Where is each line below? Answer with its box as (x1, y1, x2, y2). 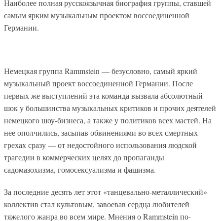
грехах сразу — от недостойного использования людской (4, 140, 197, 150)
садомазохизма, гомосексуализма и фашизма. (4, 164, 156, 175)
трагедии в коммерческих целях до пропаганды (4, 152, 164, 163)
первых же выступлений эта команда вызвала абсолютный (4, 90, 203, 101)
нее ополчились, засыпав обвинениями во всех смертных (4, 127, 198, 138)
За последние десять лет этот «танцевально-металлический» (4, 186, 207, 197)
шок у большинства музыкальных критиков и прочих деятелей (4, 103, 216, 113)
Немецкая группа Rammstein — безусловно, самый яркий (4, 66, 197, 76)
